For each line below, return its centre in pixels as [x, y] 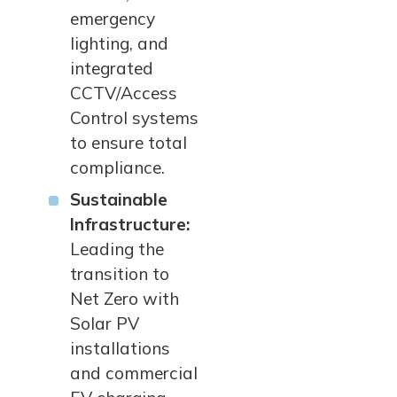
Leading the [117, 249]
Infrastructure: [130, 224]
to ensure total [128, 143]
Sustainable [119, 199]
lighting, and [119, 43]
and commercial [134, 373]
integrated [112, 68]
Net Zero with [125, 299]
